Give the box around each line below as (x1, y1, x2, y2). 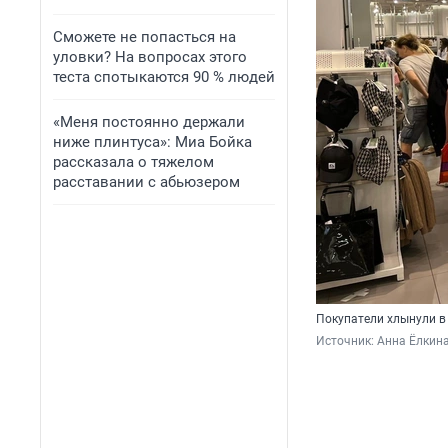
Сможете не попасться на (53, 28, 236, 46)
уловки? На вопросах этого (53, 48, 247, 66)
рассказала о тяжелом (53, 153, 214, 171)
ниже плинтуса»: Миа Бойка (53, 133, 252, 151)
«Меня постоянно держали (53, 113, 245, 131)
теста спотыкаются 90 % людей (53, 68, 275, 86)
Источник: (316, 334, 377, 349)
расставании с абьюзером (53, 173, 240, 191)
